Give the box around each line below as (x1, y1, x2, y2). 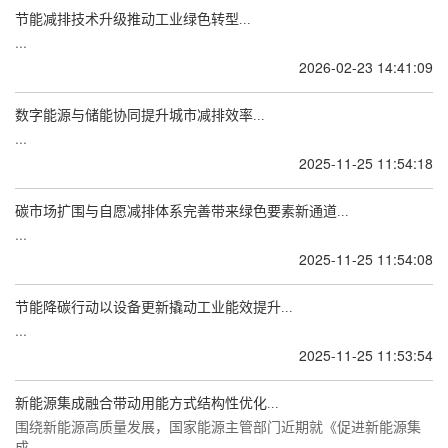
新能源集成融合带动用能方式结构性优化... (15, 396, 279, 411)
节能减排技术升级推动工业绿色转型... (15, 12, 251, 27)
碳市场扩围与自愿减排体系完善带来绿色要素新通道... (15, 204, 349, 219)
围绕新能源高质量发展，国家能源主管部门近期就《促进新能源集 (15, 416, 421, 436)
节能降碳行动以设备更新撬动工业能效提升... (15, 300, 293, 315)
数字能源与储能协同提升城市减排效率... (15, 108, 265, 123)
